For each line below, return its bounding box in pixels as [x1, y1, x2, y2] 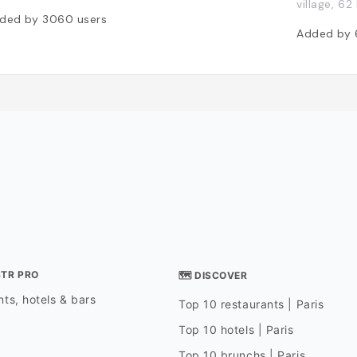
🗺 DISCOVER [178, 269, 248, 282]
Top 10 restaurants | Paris [178, 297, 324, 312]
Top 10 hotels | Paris [178, 323, 294, 337]
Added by [296, 25, 355, 41]
